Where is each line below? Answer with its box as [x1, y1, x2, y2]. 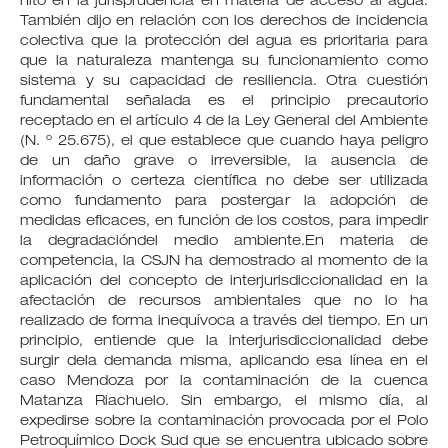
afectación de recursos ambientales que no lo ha [19, 294, 429, 309]
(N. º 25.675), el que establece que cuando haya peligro [19, 134, 429, 149]
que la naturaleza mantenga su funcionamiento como [19, 54, 429, 69]
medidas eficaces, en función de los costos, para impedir [19, 214, 429, 229]
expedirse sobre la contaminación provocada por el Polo [19, 414, 429, 429]
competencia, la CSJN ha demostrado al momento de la [19, 254, 429, 269]
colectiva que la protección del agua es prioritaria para [19, 34, 429, 49]
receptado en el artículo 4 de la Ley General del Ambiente [19, 114, 429, 129]
